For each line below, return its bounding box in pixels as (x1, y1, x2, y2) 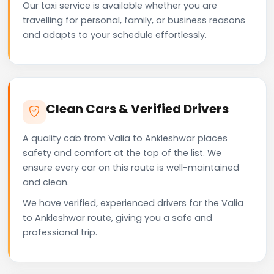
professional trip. (23, 226, 97, 239)
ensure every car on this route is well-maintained (23, 161, 239, 174)
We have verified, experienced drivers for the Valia (23, 196, 243, 209)
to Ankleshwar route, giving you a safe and (23, 211, 212, 224)
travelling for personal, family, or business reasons (23, 13, 245, 26)
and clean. (23, 176, 69, 188)
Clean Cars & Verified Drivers (46, 100, 229, 117)
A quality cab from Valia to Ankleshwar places (23, 131, 228, 144)
